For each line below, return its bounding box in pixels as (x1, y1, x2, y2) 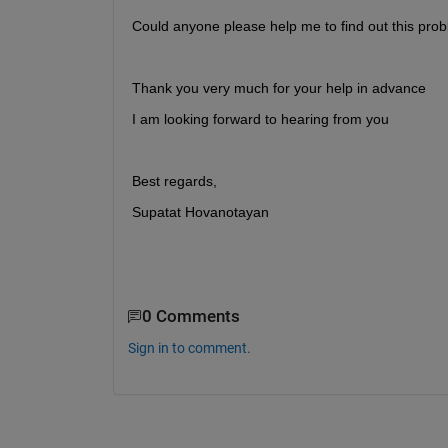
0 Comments (141, 307, 240, 327)
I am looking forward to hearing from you (131, 111, 389, 128)
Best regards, (131, 173, 217, 190)
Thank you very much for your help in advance (131, 80, 426, 97)
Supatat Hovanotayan (131, 204, 269, 221)
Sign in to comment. (127, 339, 251, 356)
